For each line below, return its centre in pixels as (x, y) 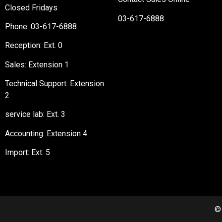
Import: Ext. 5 (28, 153)
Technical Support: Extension (55, 84)
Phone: (18, 26)
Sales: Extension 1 (37, 64)
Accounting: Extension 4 (46, 133)
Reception (23, 46)
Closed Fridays (31, 7)
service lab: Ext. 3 (35, 114)
